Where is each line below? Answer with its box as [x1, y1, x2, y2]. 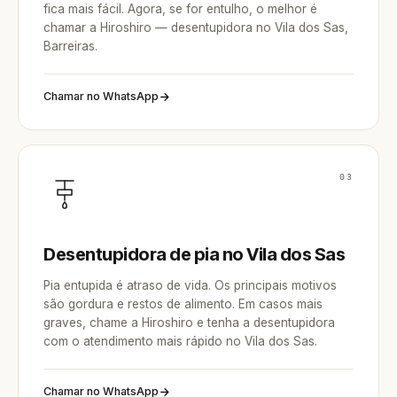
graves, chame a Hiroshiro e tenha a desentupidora [43, 315, 335, 330]
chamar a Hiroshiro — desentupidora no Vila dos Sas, [43, 20, 348, 35]
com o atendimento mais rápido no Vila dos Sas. [43, 334, 317, 348]
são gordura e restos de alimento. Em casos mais [43, 297, 323, 311]
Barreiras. [43, 39, 97, 53]
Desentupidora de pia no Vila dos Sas [43, 244, 345, 265]
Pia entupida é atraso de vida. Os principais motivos [43, 278, 337, 292]
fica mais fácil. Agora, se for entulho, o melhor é [43, 2, 317, 16]
